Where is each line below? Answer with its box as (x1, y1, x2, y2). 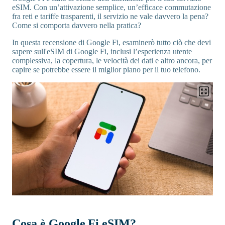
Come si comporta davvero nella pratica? (12, 21, 141, 30)
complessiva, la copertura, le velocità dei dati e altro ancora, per (12, 56, 212, 65)
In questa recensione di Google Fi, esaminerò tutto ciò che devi (12, 38, 211, 47)
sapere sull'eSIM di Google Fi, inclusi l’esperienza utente (12, 47, 192, 56)
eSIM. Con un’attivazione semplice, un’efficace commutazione (12, 3, 211, 12)
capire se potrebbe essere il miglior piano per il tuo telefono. (12, 65, 200, 74)
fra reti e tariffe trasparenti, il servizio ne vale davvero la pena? (12, 12, 208, 21)
